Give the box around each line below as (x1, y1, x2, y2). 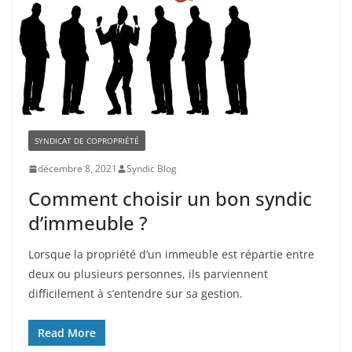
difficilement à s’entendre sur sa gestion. (28, 286, 243, 302)
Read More (38, 325, 96, 341)
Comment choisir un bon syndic (28, 185, 312, 212)
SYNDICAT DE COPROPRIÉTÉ (35, 135, 139, 147)
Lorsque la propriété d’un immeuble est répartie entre (28, 247, 314, 262)
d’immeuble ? (28, 210, 148, 236)
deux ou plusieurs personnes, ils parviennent (28, 266, 268, 282)
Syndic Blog (126, 162, 177, 176)
